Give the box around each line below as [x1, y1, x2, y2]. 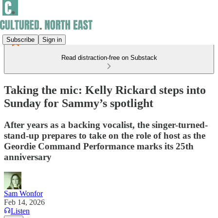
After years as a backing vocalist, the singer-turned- [4, 119, 208, 130]
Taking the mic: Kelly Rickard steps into [4, 83, 206, 96]
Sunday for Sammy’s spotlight [4, 96, 153, 109]
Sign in [42, 36, 62, 43]
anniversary [4, 151, 52, 162]
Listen [11, 206, 30, 215]
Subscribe [6, 36, 35, 43]
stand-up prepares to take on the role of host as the [4, 130, 205, 141]
